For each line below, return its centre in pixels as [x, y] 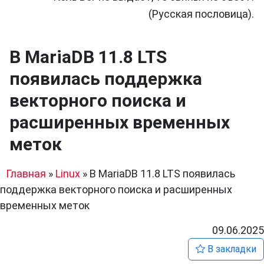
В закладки [231, 249]
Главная [26, 174]
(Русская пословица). [201, 14]
